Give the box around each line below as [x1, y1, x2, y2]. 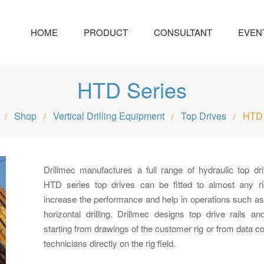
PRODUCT [84, 26, 128, 38]
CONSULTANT [154, 26, 212, 38]
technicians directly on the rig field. [44, 237, 176, 249]
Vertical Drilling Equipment [52, 109, 164, 123]
